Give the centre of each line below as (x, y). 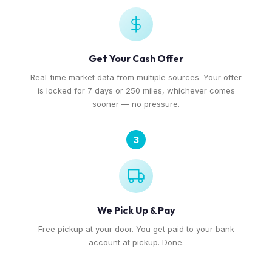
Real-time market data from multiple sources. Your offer (136, 77)
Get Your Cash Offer (136, 58)
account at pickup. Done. (136, 242)
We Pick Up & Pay (136, 210)
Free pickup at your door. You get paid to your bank (136, 229)
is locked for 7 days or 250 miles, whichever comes (136, 90)
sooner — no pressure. (136, 104)
